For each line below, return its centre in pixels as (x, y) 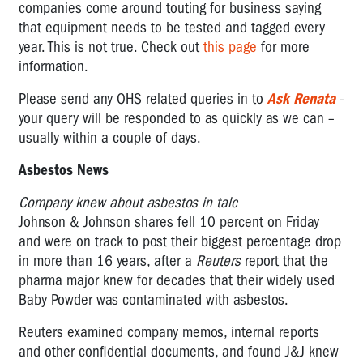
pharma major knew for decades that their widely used (177, 280)
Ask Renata (301, 98)
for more (285, 47)
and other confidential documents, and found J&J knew (179, 351)
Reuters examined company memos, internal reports (169, 332)
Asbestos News (64, 170)
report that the (286, 261)
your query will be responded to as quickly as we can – (177, 118)
